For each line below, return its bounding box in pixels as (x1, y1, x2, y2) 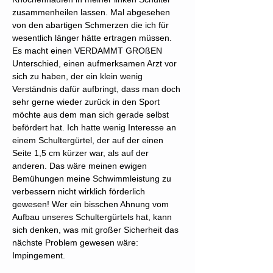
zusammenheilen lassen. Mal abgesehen (12, 7, 170, 17)
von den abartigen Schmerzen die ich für (12, 20, 169, 30)
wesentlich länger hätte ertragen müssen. (12, 33, 172, 43)
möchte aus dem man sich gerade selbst (12, 110, 169, 119)
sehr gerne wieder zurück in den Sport (12, 97, 160, 107)
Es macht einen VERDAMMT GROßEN (12, 46, 162, 55)
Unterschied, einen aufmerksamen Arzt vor (12, 58, 177, 68)
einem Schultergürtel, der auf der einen (12, 135, 163, 145)
